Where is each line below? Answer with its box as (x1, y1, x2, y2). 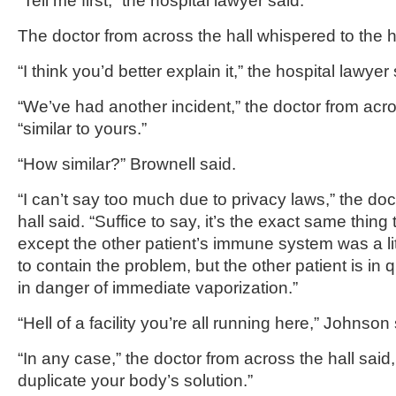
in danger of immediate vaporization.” (18, 278, 298, 297)
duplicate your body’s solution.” (18, 371, 253, 390)
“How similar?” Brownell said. (18, 155, 236, 173)
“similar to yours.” (18, 119, 147, 138)
